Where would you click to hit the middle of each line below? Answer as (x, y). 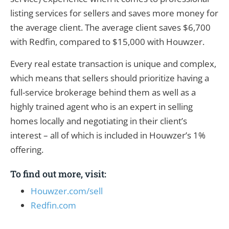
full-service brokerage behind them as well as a (103, 92)
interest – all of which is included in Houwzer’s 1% (108, 135)
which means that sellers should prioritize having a (110, 78)
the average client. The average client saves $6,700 (110, 28)
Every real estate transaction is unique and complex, (113, 63)
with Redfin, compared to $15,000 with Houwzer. (107, 42)
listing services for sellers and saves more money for (114, 13)
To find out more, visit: (58, 174)
